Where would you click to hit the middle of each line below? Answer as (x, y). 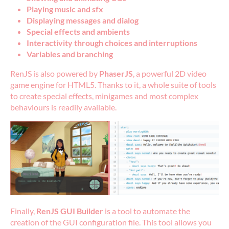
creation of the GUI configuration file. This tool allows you (111, 222)
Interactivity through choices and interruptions (112, 43)
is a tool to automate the (147, 211)
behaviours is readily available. (63, 107)
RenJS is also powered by (55, 74)
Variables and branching (70, 54)
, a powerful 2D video (170, 74)
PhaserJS (116, 74)
